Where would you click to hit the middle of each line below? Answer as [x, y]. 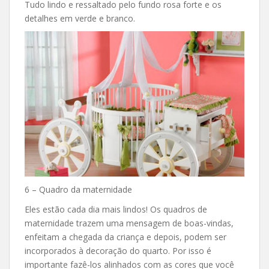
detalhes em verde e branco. [80, 19]
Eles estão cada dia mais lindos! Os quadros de [116, 209]
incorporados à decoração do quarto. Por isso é [118, 250]
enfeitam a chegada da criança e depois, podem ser [125, 237]
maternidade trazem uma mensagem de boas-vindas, [129, 223]
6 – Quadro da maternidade [78, 189]
